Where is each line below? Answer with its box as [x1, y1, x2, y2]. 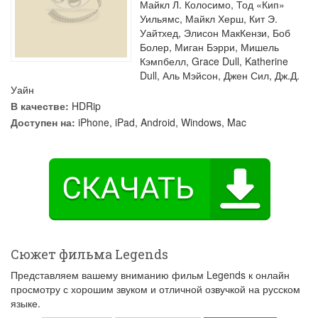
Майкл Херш [185, 11, 243, 26]
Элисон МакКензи [184, 26, 267, 40]
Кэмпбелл [140, 54, 186, 68]
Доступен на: [11, 115, 75, 129]
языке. [11, 296, 40, 310]
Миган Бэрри [175, 40, 235, 54]
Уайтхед [140, 26, 178, 40]
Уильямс [140, 11, 180, 26]
